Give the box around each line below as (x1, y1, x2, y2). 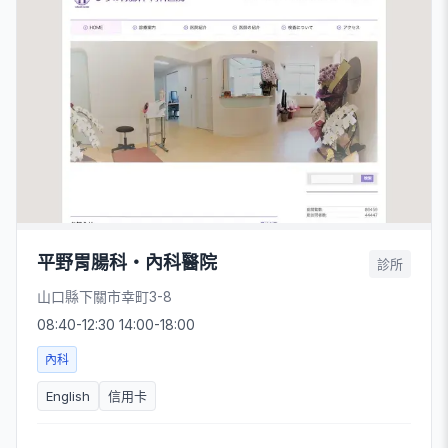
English (46, 388, 90, 404)
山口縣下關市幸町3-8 (37, 288, 172, 305)
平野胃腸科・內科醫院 (37, 252, 217, 273)
